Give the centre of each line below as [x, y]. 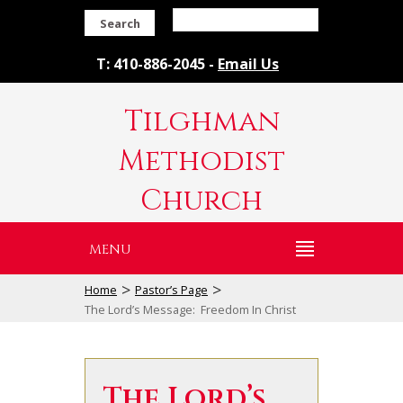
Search [120, 23]
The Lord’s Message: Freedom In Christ [190, 310]
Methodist [201, 161]
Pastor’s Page [171, 290]
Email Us [248, 64]
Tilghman [201, 122]
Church [201, 201]
